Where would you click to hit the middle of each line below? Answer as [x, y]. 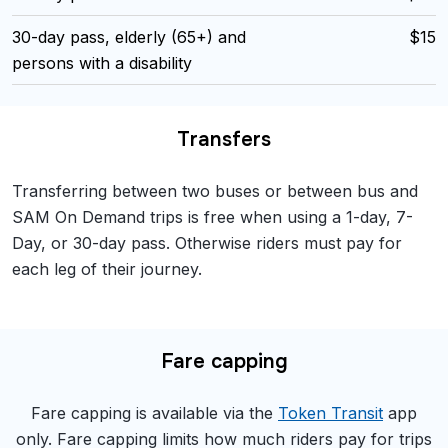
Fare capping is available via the [154, 413]
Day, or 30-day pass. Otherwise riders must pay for [207, 242]
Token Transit [330, 413]
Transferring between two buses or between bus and [215, 190]
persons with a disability [102, 63]
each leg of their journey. [107, 268]
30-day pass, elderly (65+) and [129, 37]
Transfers [224, 139]
